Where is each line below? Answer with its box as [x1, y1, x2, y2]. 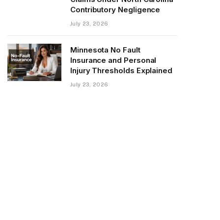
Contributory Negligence [70, 4, 161, 14]
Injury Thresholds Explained [70, 65, 172, 75]
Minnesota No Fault [70, 45, 140, 55]
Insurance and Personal [70, 55, 157, 65]
